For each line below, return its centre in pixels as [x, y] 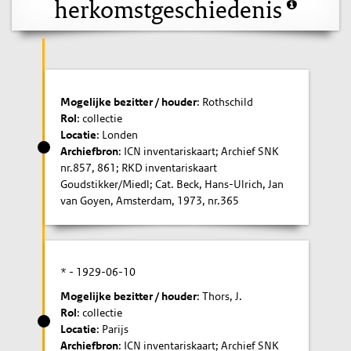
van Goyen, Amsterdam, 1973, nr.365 [150, 200]
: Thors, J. [220, 296]
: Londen [118, 134]
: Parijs [113, 329]
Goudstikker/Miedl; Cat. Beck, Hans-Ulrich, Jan [172, 184]
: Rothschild [225, 101]
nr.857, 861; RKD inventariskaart [139, 167]
